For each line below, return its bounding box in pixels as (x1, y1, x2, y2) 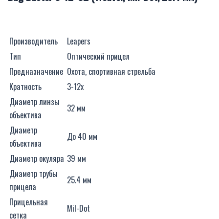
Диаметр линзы (9, 95, 60, 108)
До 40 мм (67, 130, 97, 142)
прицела (9, 180, 36, 193)
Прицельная (9, 195, 48, 208)
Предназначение (9, 65, 63, 77)
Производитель (9, 34, 58, 47)
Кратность (9, 80, 42, 92)
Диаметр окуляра (9, 152, 64, 164)
